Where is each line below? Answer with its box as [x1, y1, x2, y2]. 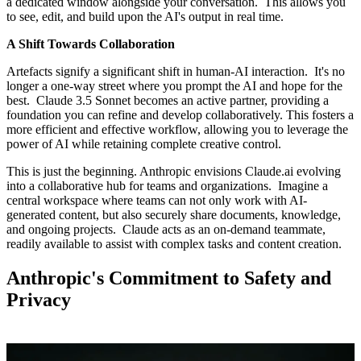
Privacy [6, 289, 71, 311]
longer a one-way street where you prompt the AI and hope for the [6, 79, 342, 93]
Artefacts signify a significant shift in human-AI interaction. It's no [6, 64, 345, 79]
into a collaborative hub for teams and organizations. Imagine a [6, 179, 328, 193]
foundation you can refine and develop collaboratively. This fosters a [6, 108, 354, 122]
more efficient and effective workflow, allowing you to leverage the [6, 122, 348, 137]
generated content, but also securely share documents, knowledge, [6, 208, 341, 222]
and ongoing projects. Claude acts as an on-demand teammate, [6, 222, 326, 237]
